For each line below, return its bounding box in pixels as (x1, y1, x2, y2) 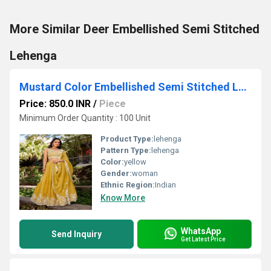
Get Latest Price (181, 235, 226, 243)
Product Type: (100, 134, 154, 143)
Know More (100, 193, 145, 203)
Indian (155, 180, 176, 189)
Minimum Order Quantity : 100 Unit (19, 113, 151, 123)
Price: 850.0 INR (19, 98, 91, 109)
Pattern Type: (100, 146, 151, 155)
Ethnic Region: (100, 180, 155, 189)
